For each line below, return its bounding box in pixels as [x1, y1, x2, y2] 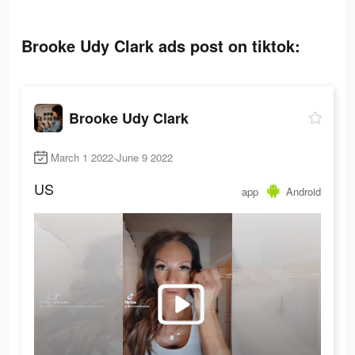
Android [286, 183, 321, 199]
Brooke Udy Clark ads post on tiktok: [21, 34, 300, 57]
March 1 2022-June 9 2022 [51, 150, 173, 166]
